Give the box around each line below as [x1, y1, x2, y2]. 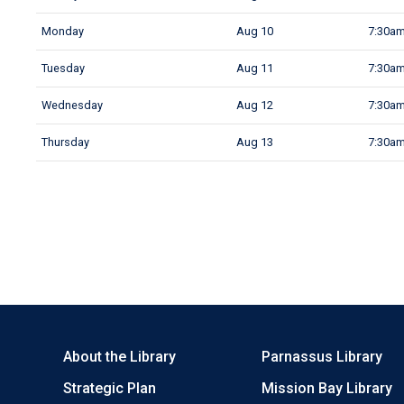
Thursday [41, 135, 90, 149]
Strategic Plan [63, 380, 156, 398]
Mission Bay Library [262, 380, 392, 398]
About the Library [63, 348, 176, 366]
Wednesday [41, 98, 104, 112]
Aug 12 [236, 98, 274, 112]
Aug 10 [236, 24, 274, 38]
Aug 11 [236, 61, 274, 75]
